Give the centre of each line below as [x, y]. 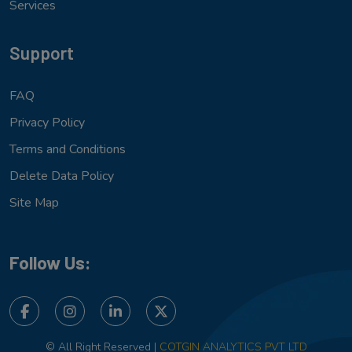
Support [42, 52]
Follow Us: [50, 262]
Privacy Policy [47, 122]
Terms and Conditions [68, 149]
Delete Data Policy [62, 176]
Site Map [34, 202]
